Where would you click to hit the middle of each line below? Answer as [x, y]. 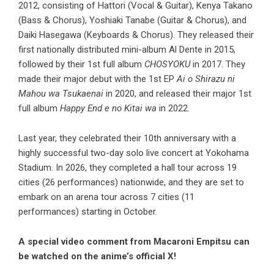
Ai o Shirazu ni [206, 79]
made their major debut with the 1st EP [98, 79]
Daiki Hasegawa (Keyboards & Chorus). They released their [136, 35]
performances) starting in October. [88, 212]
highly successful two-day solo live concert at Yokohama [134, 153]
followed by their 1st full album [81, 65]
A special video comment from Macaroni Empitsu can [134, 242]
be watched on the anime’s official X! [97, 257]
